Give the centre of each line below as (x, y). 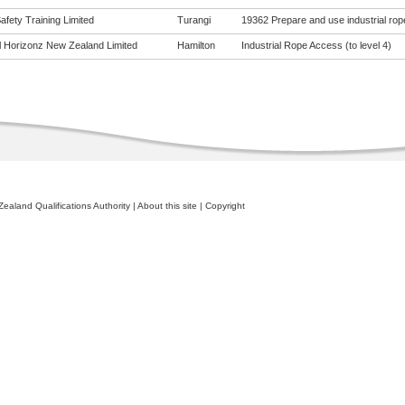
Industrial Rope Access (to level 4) (316, 45)
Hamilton (196, 45)
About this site (167, 206)
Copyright (225, 206)
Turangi (193, 20)
